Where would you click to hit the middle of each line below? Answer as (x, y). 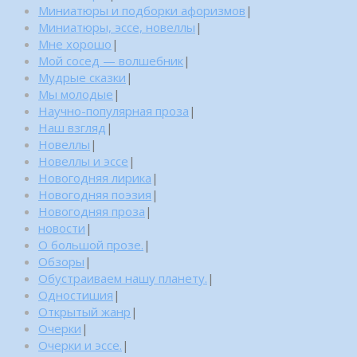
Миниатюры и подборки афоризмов (142, 10)
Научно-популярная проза (114, 110)
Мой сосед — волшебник (111, 60)
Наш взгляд (72, 127)
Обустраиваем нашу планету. (123, 278)
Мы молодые (76, 94)
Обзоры (61, 261)
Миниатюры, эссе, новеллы (117, 27)
